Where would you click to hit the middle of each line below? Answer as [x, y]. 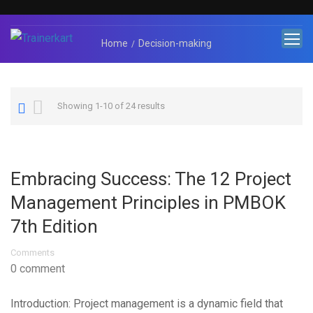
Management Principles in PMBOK [148, 203]
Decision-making [175, 43]
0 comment [38, 269]
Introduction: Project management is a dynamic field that [147, 304]
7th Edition [54, 226]
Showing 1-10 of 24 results [111, 106]
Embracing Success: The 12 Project [151, 179]
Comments [32, 253]
